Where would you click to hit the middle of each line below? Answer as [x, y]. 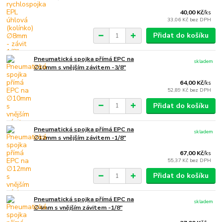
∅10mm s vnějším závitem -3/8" [80, 67]
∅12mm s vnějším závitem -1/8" [80, 138]
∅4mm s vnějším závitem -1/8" [78, 208]
